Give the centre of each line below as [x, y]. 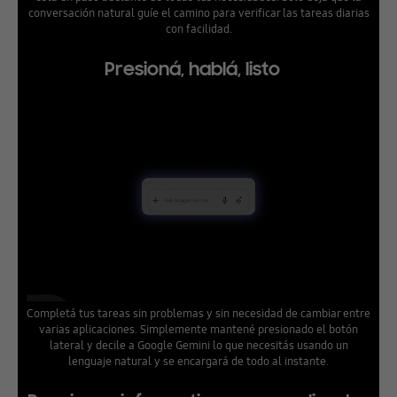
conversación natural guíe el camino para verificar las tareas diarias [198, 13]
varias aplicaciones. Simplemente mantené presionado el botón [198, 328]
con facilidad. [198, 29]
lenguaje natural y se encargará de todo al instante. [198, 360]
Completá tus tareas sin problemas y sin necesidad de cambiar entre [198, 312]
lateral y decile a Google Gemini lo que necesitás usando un [198, 344]
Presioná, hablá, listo [198, 70]
